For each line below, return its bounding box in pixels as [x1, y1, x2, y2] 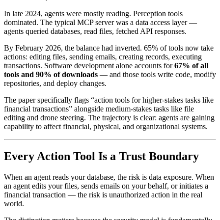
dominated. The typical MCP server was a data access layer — [4, 18, 197, 27]
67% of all [174, 61, 208, 70]
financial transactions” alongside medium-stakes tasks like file [4, 104, 194, 113]
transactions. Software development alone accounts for [4, 61, 174, 70]
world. [4, 199, 24, 208]
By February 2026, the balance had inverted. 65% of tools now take [4, 43, 214, 52]
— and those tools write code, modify [98, 70, 216, 79]
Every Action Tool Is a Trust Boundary [4, 149, 199, 163]
